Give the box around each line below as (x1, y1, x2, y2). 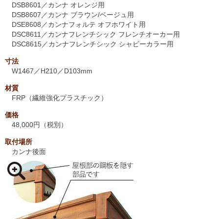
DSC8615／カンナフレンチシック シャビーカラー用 (12, 40, 174, 48)
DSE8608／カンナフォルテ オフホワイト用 (12, 20, 146, 28)
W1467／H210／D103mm (12, 66, 92, 75)
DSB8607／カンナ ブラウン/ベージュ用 (12, 10, 134, 19)
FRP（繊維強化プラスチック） (12, 93, 108, 102)
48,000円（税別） (12, 120, 67, 129)
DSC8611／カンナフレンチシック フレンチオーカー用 (12, 30, 180, 38)
